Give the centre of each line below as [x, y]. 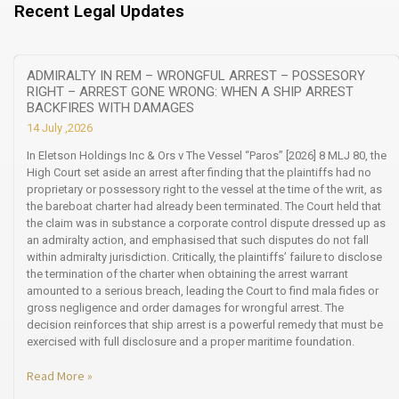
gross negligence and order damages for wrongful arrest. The [185, 307]
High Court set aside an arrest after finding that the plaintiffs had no [199, 172]
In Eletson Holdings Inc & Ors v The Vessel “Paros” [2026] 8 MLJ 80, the [207, 155]
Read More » [60, 375]
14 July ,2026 [60, 127]
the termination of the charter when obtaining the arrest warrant [187, 273]
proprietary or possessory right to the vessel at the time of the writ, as [204, 189]
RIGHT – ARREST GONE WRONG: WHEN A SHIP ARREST [190, 91]
